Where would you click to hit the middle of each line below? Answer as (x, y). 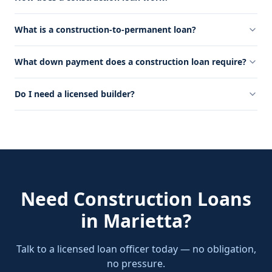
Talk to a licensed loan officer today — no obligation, (136, 249)
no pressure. (136, 263)
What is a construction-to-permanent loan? (105, 29)
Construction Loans (162, 199)
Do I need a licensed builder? (75, 94)
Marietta (143, 221)
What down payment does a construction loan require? (131, 62)
